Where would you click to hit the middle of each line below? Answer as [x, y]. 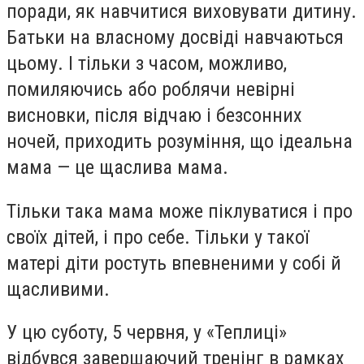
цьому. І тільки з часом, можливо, [147, 63]
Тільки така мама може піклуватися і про [180, 211]
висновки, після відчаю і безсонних [154, 115]
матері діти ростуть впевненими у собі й [174, 263]
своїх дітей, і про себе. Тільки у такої [158, 237]
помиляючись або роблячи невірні [151, 89]
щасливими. [58, 289]
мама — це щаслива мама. [117, 167]
